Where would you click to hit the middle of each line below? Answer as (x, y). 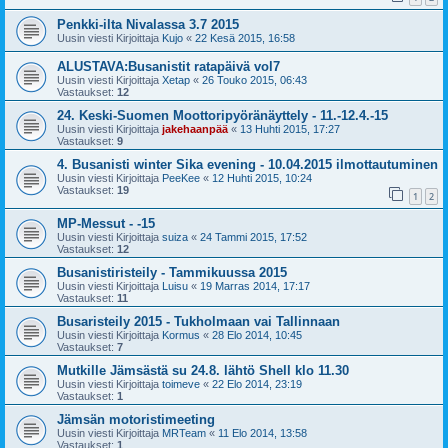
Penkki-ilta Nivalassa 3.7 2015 (148, 25)
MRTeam (184, 432)
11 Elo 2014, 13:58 (262, 432)
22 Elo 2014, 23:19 (257, 383)
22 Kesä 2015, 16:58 (245, 38)
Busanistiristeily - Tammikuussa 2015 (172, 272)
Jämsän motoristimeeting (136, 419)
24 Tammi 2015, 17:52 (253, 236)
